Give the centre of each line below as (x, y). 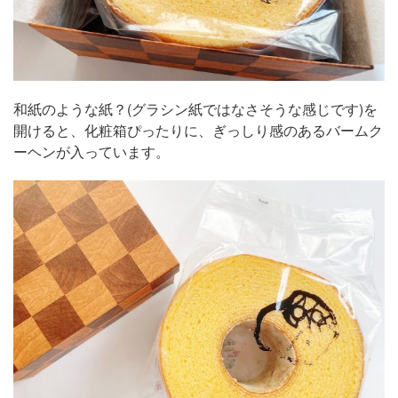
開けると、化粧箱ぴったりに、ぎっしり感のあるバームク (198, 130)
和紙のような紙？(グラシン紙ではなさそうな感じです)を (195, 109)
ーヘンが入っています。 (92, 151)
